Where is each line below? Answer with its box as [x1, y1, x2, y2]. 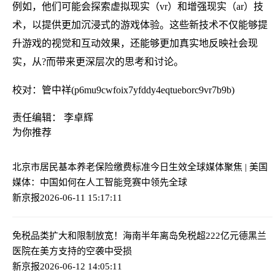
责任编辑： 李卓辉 [12, 112, 93, 123]
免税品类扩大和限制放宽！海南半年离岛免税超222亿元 [12, 230, 239, 241]
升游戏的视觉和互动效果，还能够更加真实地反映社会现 [12, 37, 258, 48]
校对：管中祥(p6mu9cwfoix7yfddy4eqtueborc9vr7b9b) [12, 84, 234, 95]
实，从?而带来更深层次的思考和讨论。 [12, 56, 184, 67]
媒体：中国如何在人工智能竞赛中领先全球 [12, 177, 187, 187]
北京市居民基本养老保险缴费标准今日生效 [12, 161, 187, 172]
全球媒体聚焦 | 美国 [187, 161, 268, 172]
